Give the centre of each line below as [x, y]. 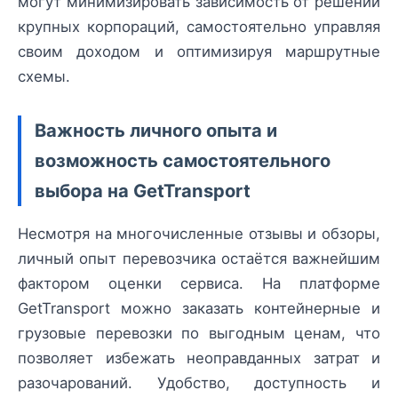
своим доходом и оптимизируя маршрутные [199, 52]
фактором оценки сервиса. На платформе [199, 284]
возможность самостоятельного [183, 161]
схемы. [44, 77]
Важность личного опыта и [156, 131]
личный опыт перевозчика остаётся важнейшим [199, 259]
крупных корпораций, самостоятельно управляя [199, 27]
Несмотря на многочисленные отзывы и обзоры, [199, 234]
